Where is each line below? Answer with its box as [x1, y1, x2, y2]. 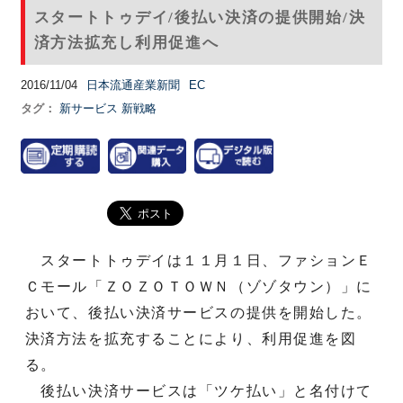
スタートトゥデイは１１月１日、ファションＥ [24, 252, 373, 268]
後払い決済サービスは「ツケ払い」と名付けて [24, 382, 373, 399]
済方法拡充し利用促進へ [33, 33, 219, 51]
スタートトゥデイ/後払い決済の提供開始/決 [33, 8, 366, 26]
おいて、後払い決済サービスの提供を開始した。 [24, 304, 373, 320]
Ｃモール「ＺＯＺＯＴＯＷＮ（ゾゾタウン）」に [24, 278, 373, 294]
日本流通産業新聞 [85, 77, 180, 92]
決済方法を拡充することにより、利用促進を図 [24, 330, 357, 346]
